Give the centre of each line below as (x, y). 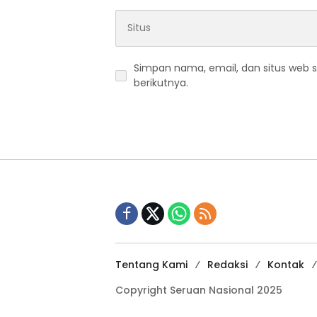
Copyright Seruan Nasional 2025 (199, 290)
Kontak (286, 264)
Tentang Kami (151, 264)
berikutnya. (161, 82)
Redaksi (227, 264)
